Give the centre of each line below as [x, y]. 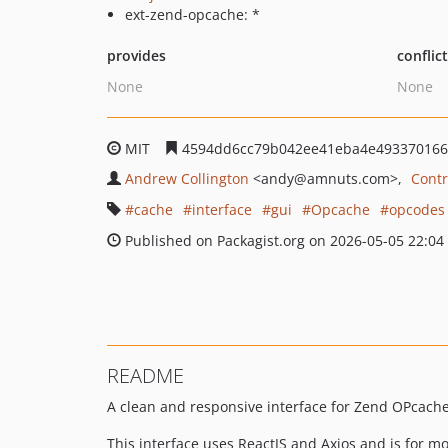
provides [136, 55]
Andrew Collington [187, 178]
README [145, 375]
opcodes [417, 209]
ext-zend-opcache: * [192, 14]
